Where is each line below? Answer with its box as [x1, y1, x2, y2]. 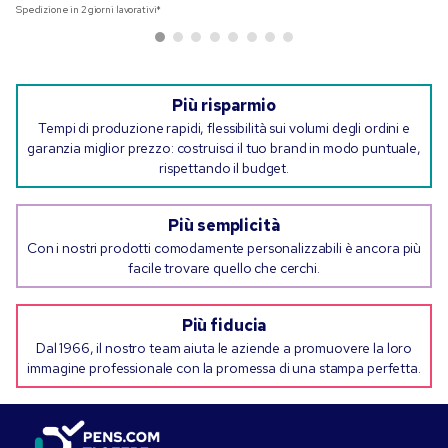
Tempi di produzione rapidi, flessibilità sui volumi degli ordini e [38, 119, 410, 138]
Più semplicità [168, 215, 280, 237]
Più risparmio [172, 95, 276, 117]
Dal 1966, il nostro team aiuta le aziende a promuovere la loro [35, 339, 413, 358]
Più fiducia [181, 315, 267, 337]
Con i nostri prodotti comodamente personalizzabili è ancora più [26, 239, 422, 258]
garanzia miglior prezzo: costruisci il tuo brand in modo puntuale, [27, 139, 421, 158]
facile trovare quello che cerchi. [128, 259, 320, 278]
